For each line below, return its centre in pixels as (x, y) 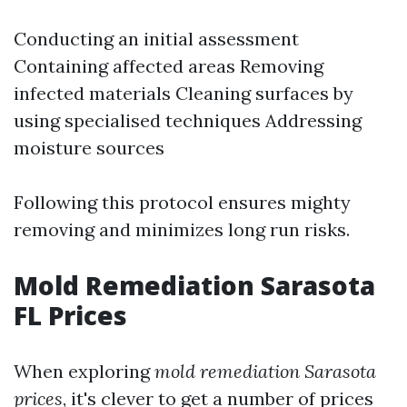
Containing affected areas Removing (169, 66)
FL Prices (70, 315)
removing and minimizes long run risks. (182, 229)
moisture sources (89, 148)
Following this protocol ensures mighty (182, 202)
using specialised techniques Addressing (188, 120)
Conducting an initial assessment (156, 39)
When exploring (84, 371)
